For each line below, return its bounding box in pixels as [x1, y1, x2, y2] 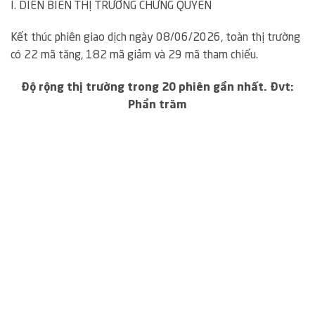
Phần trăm [128, 100, 187, 112]
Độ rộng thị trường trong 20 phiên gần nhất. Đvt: [21, 82, 294, 94]
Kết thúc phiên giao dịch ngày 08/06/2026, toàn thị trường [11, 32, 300, 44]
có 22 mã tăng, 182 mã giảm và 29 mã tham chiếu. [11, 50, 258, 62]
